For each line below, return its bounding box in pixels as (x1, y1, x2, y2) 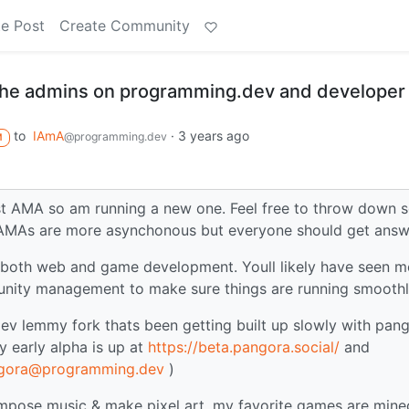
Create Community (59, 16, 190, 35)
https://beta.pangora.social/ (148, 337, 340, 356)
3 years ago (177, 128, 249, 143)
